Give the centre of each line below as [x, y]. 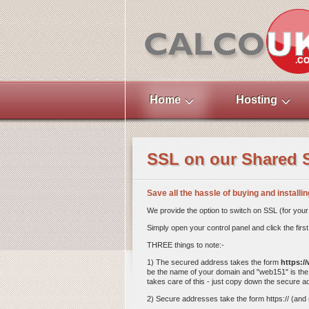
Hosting [257, 100]
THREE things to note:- [186, 245]
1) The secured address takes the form [214, 262]
